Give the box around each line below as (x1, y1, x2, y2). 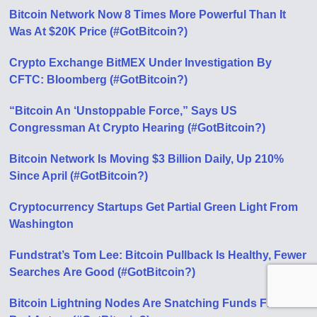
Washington (9, 218, 74, 230)
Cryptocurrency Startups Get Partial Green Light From (9, 201, 299, 213)
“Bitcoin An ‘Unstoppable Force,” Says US (9, 105, 238, 117)
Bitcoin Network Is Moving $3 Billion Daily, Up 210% (9, 153, 284, 165)
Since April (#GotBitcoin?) (9, 170, 149, 182)
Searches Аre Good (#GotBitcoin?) (9, 266, 196, 278)
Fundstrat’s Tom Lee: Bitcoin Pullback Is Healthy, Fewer (9, 249, 307, 261)
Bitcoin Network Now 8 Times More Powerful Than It (9, 8, 287, 21)
